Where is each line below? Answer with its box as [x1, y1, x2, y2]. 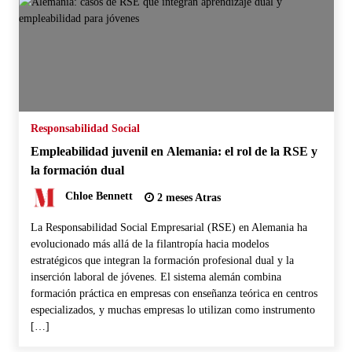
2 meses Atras [153, 191, 221, 203]
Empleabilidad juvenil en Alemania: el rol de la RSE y [30, 143, 317, 159]
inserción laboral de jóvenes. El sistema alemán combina [30, 270, 281, 283]
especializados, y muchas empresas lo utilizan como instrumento [30, 303, 315, 316]
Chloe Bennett [64, 190, 133, 203]
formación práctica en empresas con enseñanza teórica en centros [30, 287, 317, 299]
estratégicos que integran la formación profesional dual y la [30, 254, 294, 266]
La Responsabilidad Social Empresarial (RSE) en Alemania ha [30, 221, 307, 233]
